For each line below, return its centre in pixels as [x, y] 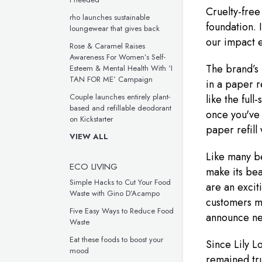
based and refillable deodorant [120, 108]
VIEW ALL [89, 137]
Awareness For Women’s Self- [118, 57]
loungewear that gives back [115, 28]
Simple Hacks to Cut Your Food [120, 182]
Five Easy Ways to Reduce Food [122, 211]
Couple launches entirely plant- [120, 97]
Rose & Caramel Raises [107, 46]
